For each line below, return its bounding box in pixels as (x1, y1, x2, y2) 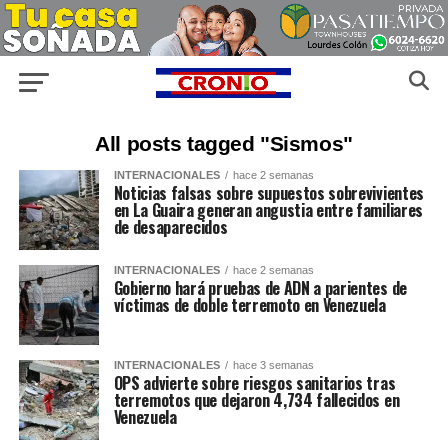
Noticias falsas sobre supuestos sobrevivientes (113, 181, 424, 206)
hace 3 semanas (232, 359, 314, 372)
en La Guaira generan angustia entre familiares (113, 198, 423, 223)
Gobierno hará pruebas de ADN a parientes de (113, 276, 407, 301)
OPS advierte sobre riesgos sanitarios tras (113, 371, 396, 396)
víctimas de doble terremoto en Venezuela (113, 293, 386, 318)
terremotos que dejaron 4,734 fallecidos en (113, 388, 400, 413)
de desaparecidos (113, 215, 228, 240)
